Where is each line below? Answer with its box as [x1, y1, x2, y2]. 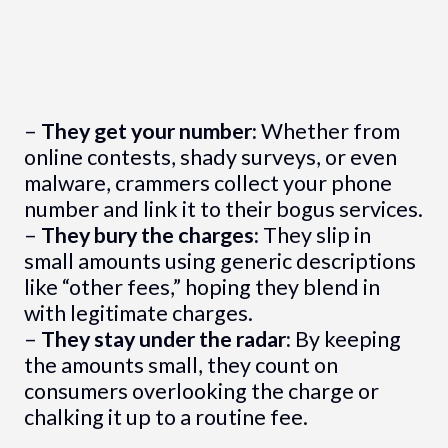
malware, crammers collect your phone [23, 170, 392, 196]
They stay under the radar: [40, 326, 291, 352]
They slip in [258, 222, 371, 248]
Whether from [256, 118, 400, 144]
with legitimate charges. [23, 300, 253, 326]
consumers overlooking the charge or [23, 378, 379, 404]
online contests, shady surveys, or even [23, 144, 397, 170]
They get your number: [40, 118, 257, 144]
